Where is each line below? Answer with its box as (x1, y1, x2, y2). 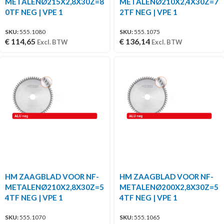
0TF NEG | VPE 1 (5, 7, 63, 16)
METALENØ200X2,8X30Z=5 (119, 182, 218, 191)
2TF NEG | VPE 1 (119, 7, 177, 16)
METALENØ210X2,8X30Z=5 (5, 182, 104, 191)
